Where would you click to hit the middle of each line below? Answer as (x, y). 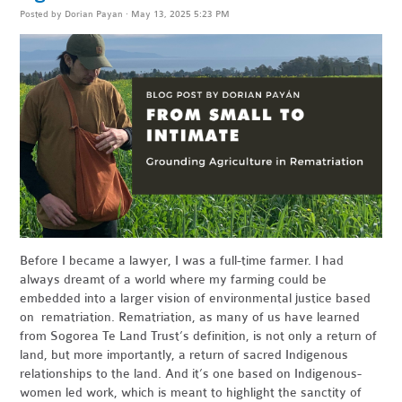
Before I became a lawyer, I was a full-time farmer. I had (182, 261)
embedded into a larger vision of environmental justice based (196, 299)
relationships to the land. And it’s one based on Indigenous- (191, 374)
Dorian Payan (94, 14)
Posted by (43, 14)
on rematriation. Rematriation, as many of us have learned (190, 318)
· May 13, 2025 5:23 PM (177, 14)
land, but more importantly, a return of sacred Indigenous (184, 355)
